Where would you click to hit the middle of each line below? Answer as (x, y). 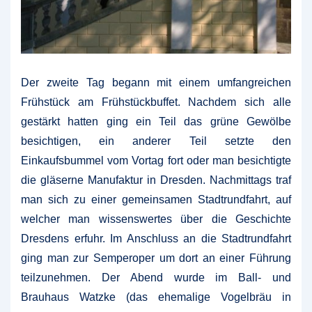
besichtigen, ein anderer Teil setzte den (156, 141)
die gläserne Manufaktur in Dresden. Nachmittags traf (156, 180)
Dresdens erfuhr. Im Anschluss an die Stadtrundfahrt (156, 239)
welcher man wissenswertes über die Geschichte (156, 219)
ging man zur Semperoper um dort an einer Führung (156, 258)
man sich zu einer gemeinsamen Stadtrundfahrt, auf (156, 200)
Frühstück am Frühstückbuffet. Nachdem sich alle (156, 102)
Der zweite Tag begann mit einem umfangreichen (156, 83)
